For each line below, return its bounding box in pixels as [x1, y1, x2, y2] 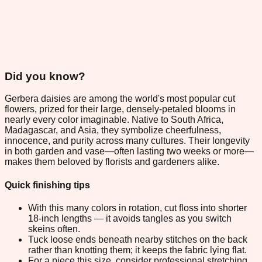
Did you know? [5, 70, 85, 82]
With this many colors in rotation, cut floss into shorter [28, 202, 247, 213]
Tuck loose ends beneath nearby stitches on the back [28, 234, 247, 244]
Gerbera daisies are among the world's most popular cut [5, 94, 235, 104]
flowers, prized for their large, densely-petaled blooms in [5, 104, 236, 115]
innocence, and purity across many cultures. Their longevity [5, 136, 250, 146]
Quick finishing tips [5, 180, 90, 190]
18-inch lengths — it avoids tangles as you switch [28, 213, 232, 223]
